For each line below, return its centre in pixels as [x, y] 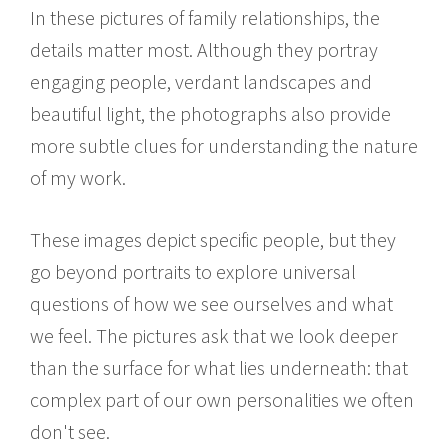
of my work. [78, 177]
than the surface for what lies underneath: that [219, 367]
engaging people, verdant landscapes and [201, 81]
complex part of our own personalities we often [222, 399]
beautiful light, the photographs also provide [210, 113]
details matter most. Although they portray [204, 49]
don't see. [70, 431]
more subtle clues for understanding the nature [224, 145]
